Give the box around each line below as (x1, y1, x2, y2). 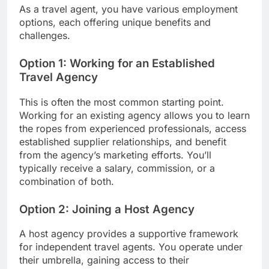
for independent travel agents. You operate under (19, 241, 243, 253)
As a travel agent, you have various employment (19, 3, 238, 16)
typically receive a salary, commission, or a (19, 162, 215, 174)
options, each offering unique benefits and (19, 16, 211, 29)
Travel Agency (19, 70, 98, 85)
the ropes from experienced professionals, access (19, 122, 246, 134)
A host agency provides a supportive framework (19, 228, 238, 240)
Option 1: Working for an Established (19, 56, 215, 71)
